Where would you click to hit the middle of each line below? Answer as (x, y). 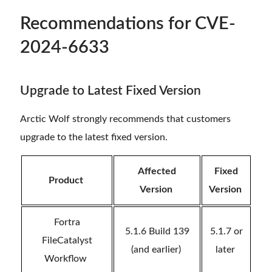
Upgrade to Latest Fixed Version (110, 91)
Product (66, 181)
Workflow (66, 259)
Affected (157, 172)
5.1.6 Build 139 (157, 232)
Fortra (67, 223)
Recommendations (92, 24)
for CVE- (200, 24)
